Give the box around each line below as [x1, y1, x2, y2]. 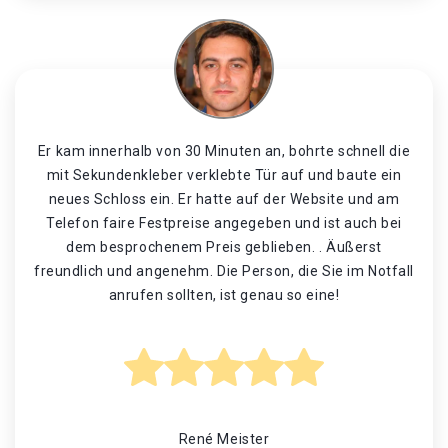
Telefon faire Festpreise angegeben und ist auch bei [46, 215, 402, 231]
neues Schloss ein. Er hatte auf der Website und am [48, 191, 400, 207]
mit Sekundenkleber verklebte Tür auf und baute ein [46, 167, 402, 183]
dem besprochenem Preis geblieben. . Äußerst [65, 239, 383, 255]
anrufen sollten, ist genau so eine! [108, 287, 340, 303]
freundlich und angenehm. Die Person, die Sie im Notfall [34, 263, 414, 279]
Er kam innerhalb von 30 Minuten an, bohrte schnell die [37, 143, 411, 159]
